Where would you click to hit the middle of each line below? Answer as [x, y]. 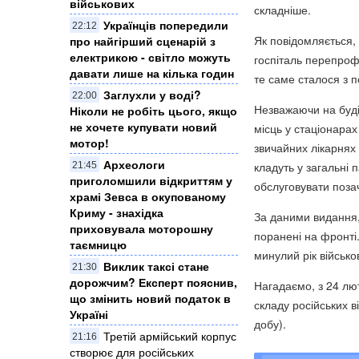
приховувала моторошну [141, 229]
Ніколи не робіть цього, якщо [153, 111]
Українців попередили [166, 25]
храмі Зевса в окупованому [148, 197]
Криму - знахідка [117, 213]
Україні [89, 315]
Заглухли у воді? [152, 95]
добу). [270, 323]
